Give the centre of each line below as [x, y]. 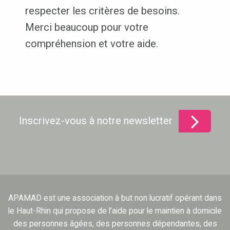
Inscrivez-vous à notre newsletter [96, 121]
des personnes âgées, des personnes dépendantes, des [115, 224]
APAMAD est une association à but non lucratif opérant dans [115, 198]
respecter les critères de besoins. [102, 11]
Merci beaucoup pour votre [87, 27]
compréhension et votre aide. [91, 44]
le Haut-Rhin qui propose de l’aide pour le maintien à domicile [115, 211]
